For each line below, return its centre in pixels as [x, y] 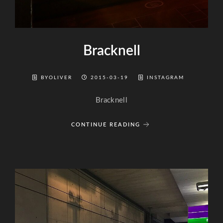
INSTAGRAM [166, 78]
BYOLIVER [58, 78]
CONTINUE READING [106, 124]
